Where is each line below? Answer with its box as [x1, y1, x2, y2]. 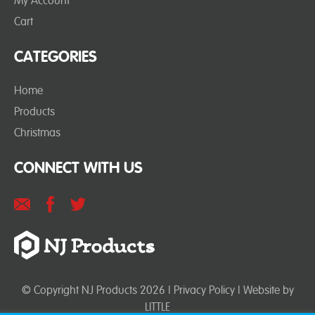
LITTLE [145, 300, 170, 314]
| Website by [234, 283, 294, 297]
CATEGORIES [14, 46, 97, 65]
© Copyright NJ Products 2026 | [21, 283, 174, 297]
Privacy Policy [173, 283, 235, 297]
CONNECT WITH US [14, 157, 143, 176]
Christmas [14, 125, 60, 139]
